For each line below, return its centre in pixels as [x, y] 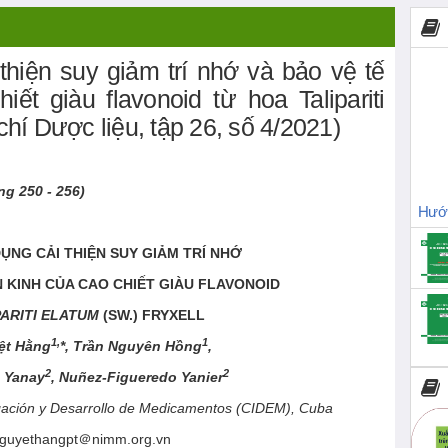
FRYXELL [173, 315]
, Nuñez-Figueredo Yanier [137, 377]
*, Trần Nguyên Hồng [131, 346]
